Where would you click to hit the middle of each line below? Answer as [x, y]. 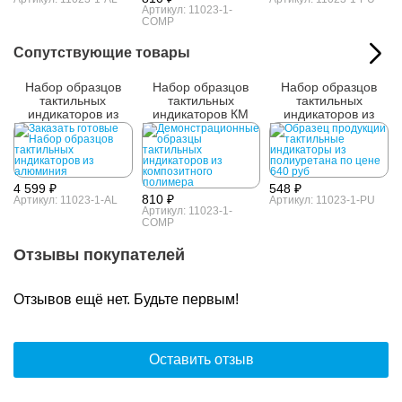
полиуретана [329, 127]
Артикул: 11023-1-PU [323, 200]
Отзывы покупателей [99, 255]
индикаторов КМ [201, 114]
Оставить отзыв [201, 359]
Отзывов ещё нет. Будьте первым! [126, 299]
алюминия [73, 127]
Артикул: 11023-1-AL [66, 200]
